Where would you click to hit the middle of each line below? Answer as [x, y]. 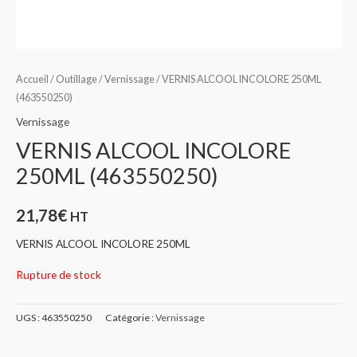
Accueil [32, 79]
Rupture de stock [59, 274]
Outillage [76, 79]
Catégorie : [130, 317]
